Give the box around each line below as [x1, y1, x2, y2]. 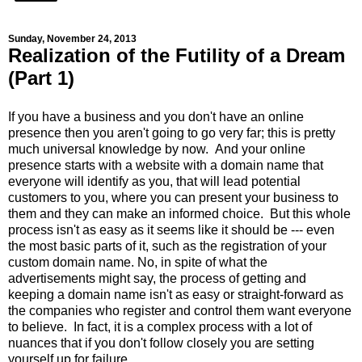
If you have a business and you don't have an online [8, 109, 304, 124]
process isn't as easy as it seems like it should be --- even [8, 222, 335, 237]
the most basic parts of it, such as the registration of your [8, 238, 326, 253]
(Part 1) [8, 67, 74, 90]
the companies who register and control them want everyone [8, 303, 351, 318]
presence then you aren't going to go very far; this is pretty [8, 125, 335, 140]
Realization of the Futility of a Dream [8, 44, 345, 67]
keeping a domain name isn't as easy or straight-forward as [8, 287, 343, 301]
